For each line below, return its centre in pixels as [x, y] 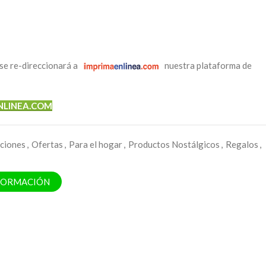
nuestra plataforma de [207, 65]
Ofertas [47, 144]
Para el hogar [96, 144]
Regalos [242, 144]
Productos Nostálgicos [174, 144]
